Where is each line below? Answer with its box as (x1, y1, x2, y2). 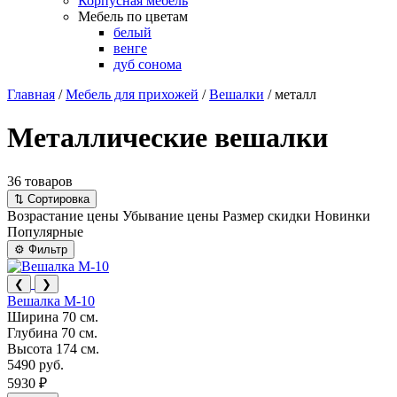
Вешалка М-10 (7, 292, 95, 308)
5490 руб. (7, 356, 64, 372)
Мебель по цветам (78, 9, 188, 24)
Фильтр (25, 242, 67, 256)
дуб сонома (113, 57, 182, 72)
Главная (7, 87, 55, 102)
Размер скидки (222, 207, 311, 223)
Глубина (7, 324, 61, 340)
